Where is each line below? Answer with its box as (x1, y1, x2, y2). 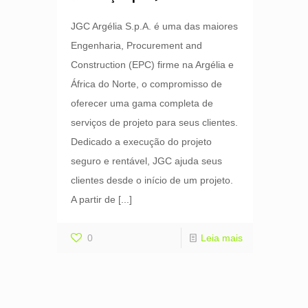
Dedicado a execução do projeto (71, 136, 212, 148)
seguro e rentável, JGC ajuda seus (71, 155, 223, 167)
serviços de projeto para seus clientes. (71, 117, 239, 129)
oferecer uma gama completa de (71, 98, 214, 109)
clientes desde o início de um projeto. (71, 175, 234, 186)
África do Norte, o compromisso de (71, 78, 223, 90)
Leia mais (201, 232, 243, 244)
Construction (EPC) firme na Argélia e (71, 59, 234, 71)
